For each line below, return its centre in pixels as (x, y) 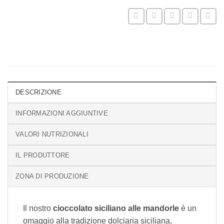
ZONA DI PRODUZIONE (52, 176)
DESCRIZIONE (38, 92)
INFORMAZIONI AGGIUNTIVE (62, 113)
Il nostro (37, 208)
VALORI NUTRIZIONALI (52, 134)
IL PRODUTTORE (43, 155)
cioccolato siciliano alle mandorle (116, 208)
